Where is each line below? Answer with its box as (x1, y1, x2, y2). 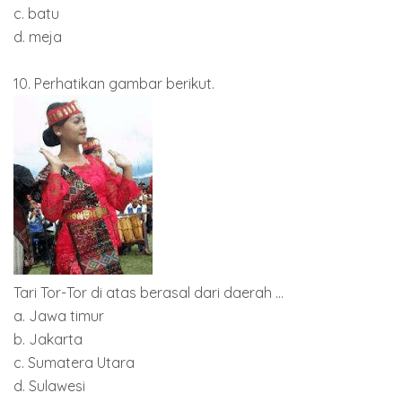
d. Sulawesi (13, 376, 85, 395)
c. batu (13, 4, 59, 22)
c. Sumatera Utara (13, 353, 135, 371)
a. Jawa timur (13, 306, 104, 325)
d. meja (13, 27, 62, 46)
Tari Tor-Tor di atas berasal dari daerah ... (13, 283, 284, 301)
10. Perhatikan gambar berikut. (13, 74, 214, 92)
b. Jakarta (13, 329, 83, 348)
